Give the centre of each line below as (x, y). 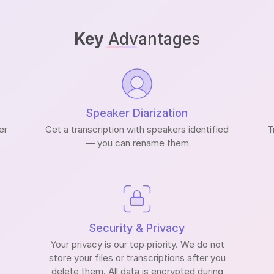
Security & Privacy (137, 228)
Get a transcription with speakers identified (137, 129)
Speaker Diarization (137, 113)
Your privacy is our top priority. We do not (137, 244)
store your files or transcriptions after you (137, 257)
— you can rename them (137, 143)
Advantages (152, 39)
